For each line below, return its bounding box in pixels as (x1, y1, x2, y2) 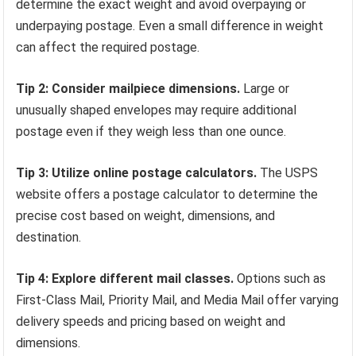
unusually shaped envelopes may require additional (16, 102, 297, 118)
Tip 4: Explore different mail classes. (16, 270, 234, 286)
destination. (16, 229, 82, 245)
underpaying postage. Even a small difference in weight (16, 17, 324, 33)
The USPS (257, 164, 319, 180)
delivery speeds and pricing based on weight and (16, 313, 286, 329)
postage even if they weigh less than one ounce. (16, 123, 287, 139)
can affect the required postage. (16, 39, 200, 55)
